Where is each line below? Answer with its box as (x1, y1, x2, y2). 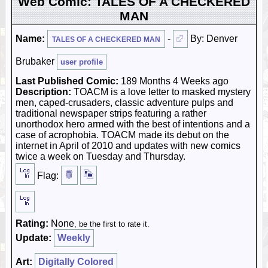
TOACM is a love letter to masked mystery (71, 87, 251, 97)
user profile (60, 57, 103, 66)
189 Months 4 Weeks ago (118, 76, 229, 86)
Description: (16, 87, 71, 97)
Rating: (16, 218, 48, 229)
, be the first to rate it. (74, 220, 150, 229)
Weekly (57, 233, 90, 243)
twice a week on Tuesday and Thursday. (16, 151, 185, 162)
